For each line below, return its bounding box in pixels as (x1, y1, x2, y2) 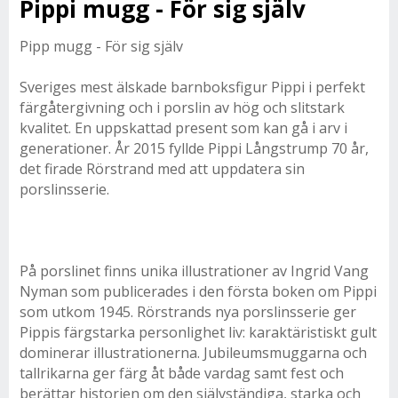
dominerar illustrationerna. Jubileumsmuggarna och (20, 343, 367, 362)
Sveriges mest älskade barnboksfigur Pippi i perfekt (20, 77, 365, 97)
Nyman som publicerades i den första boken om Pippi (20, 282, 377, 301)
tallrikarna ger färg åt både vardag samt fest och (20, 363, 344, 383)
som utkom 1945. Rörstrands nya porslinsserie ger (20, 302, 356, 322)
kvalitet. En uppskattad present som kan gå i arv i (20, 118, 347, 138)
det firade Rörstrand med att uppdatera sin (20, 159, 305, 179)
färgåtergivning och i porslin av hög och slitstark (20, 98, 345, 117)
